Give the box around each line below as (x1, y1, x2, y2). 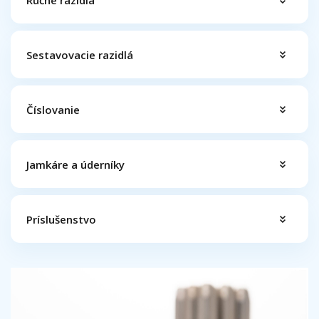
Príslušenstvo (26, 211, 96, 226)
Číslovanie (26, 102, 80, 117)
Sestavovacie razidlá (26, 47, 133, 62)
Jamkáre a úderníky (26, 157, 125, 172)
